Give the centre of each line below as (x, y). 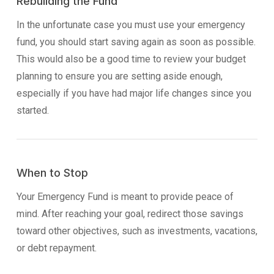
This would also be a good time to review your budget (131, 59)
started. (32, 110)
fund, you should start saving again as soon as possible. (136, 42)
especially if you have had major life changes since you (134, 93)
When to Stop (52, 172)
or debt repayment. (56, 248)
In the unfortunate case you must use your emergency (131, 24)
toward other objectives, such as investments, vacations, (137, 231)
